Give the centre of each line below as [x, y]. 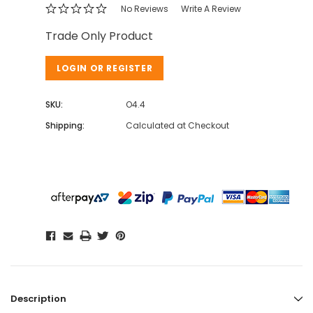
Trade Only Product [99, 36]
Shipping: [65, 126]
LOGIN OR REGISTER [105, 68]
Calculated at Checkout [177, 126]
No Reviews [144, 9]
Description [38, 299]
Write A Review [211, 9]
